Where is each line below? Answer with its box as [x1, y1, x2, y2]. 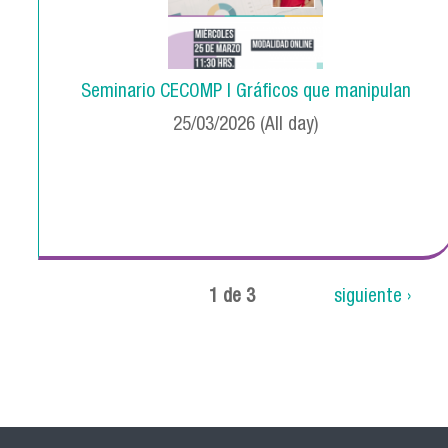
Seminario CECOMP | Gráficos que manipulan [80, 83, 411, 103]
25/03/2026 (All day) [172, 116, 319, 136]
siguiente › [333, 287, 411, 307]
